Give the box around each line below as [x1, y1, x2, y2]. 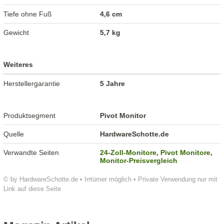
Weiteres [3, 60, 33, 68]
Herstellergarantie [3, 79, 60, 87]
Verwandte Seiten [3, 148, 59, 156]
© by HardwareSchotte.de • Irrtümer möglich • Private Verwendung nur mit [3, 175, 218, 183]
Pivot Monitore [160, 148, 211, 156]
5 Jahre [100, 79, 125, 87]
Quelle [3, 129, 24, 138]
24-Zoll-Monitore [100, 148, 157, 156]
